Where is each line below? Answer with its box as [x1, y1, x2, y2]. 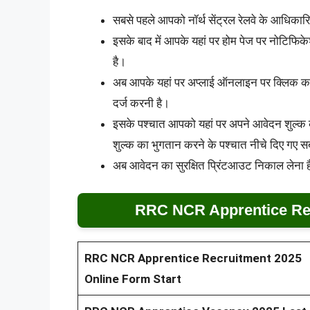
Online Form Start [84, 272, 181, 286]
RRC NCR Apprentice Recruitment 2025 [84, 251, 302, 266]
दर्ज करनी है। [113, 95, 170, 110]
